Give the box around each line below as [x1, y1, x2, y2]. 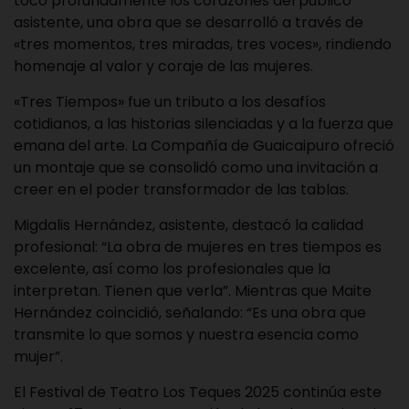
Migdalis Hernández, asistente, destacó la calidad [14, 215, 363, 236]
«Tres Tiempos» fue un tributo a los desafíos [14, 91, 326, 113]
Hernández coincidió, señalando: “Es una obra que [14, 302, 366, 324]
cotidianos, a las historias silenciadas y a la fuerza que [14, 113, 393, 135]
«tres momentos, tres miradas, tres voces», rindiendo [14, 34, 392, 56]
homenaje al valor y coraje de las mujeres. [14, 56, 313, 78]
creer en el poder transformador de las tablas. [14, 179, 349, 201]
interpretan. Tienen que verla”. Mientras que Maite [14, 280, 372, 302]
